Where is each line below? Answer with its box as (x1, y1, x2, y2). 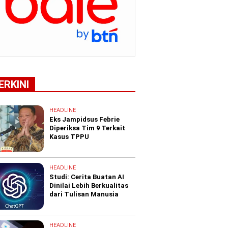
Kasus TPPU (49, 132, 90, 140)
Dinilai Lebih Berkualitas (49, 181, 129, 189)
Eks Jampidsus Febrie (49, 115, 120, 123)
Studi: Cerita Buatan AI (49, 173, 125, 181)
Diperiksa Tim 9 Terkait (49, 124, 126, 132)
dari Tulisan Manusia (49, 190, 119, 198)
